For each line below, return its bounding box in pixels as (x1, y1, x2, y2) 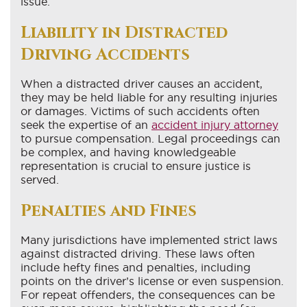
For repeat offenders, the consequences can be (21, 288, 275, 301)
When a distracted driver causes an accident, (21, 77, 262, 90)
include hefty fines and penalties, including (21, 260, 251, 273)
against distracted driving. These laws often (21, 247, 255, 260)
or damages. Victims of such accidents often (21, 104, 260, 117)
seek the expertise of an (21, 118, 151, 131)
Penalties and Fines (21, 199, 197, 222)
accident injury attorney (151, 118, 278, 131)
